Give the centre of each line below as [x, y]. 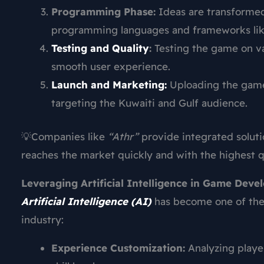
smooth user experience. [111, 67]
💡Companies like [63, 136]
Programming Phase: [103, 12]
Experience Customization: [118, 247]
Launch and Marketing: [109, 85]
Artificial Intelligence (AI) [86, 201]
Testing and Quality [100, 48]
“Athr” [122, 136]
